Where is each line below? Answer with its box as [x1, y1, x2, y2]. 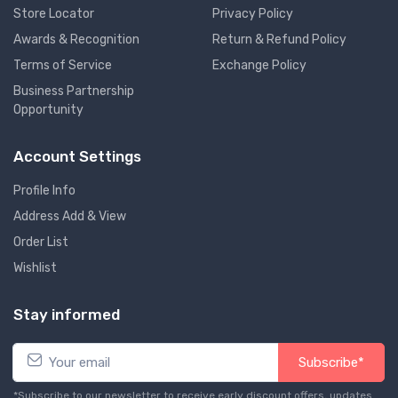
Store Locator [13, 6, 94, 21]
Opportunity [13, 102, 84, 117]
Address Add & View [13, 209, 126, 224]
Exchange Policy [212, 58, 306, 73]
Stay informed [13, 306, 120, 323]
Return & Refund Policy [212, 32, 346, 47]
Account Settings [13, 147, 141, 165]
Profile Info [13, 183, 76, 198]
